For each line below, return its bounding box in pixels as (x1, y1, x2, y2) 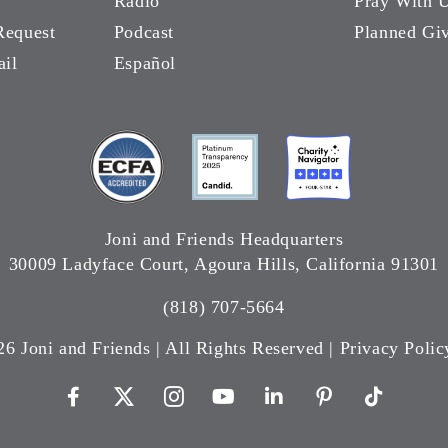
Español (113, 53, 176, 74)
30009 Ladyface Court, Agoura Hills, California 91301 (8, 254, 440, 275)
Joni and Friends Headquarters (104, 229, 344, 250)
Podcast (113, 22, 174, 43)
